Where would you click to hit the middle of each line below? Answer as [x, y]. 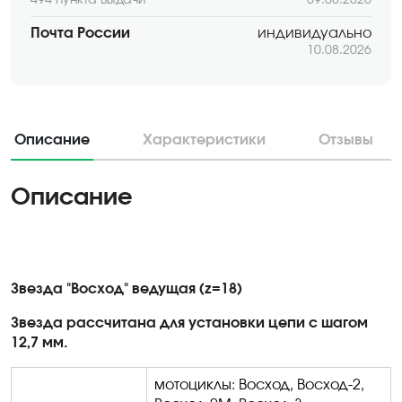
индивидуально [315, 33]
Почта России [80, 33]
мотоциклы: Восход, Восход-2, [259, 385]
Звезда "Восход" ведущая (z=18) [127, 288]
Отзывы [346, 140]
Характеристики [204, 140]
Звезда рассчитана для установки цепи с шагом [189, 323]
